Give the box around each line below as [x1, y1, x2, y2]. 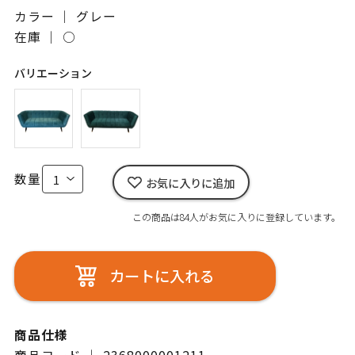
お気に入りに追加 [145, 174, 235, 191]
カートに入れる [109, 265, 215, 288]
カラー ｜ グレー [13, 7, 116, 26]
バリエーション [13, 64, 92, 81]
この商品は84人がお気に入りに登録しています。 [132, 210, 342, 224]
